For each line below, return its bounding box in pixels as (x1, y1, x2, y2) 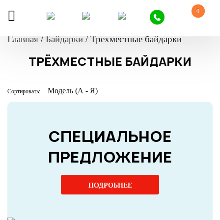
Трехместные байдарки (90, 34, 182, 44)
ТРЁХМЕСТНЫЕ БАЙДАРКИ (28, 54, 192, 69)
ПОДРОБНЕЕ (88, 182, 132, 189)
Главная (7, 34, 38, 44)
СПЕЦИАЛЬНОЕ (48, 126, 172, 146)
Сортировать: (7, 88, 40, 95)
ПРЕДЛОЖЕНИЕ (48, 147, 172, 167)
